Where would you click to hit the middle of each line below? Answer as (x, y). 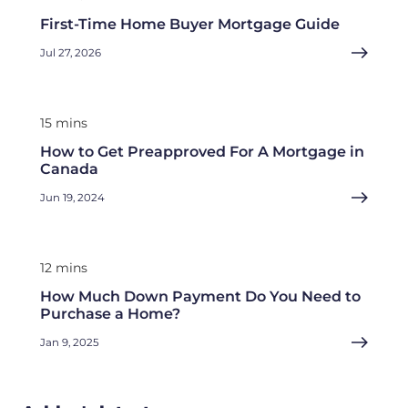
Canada (69, 169)
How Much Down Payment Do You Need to (200, 297)
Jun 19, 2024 (72, 198)
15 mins (64, 123)
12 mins (64, 268)
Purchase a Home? (110, 314)
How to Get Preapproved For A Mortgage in (202, 152)
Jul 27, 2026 (71, 53)
